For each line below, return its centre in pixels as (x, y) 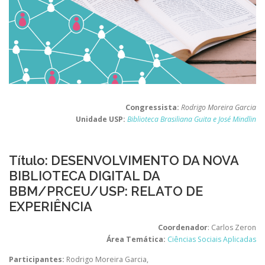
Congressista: (152, 108)
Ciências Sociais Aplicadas (212, 240)
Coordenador (183, 228)
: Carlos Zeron (232, 228)
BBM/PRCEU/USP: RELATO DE (106, 191)
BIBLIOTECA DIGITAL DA (84, 176)
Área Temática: (136, 240)
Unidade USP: (101, 119)
